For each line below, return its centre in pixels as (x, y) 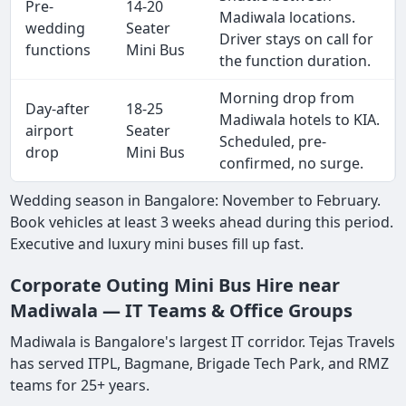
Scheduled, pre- (273, 141)
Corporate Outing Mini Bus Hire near (175, 285)
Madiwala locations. (288, 17)
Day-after (58, 108)
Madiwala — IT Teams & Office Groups (182, 310)
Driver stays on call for (297, 39)
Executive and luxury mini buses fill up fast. (157, 243)
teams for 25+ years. (80, 385)
